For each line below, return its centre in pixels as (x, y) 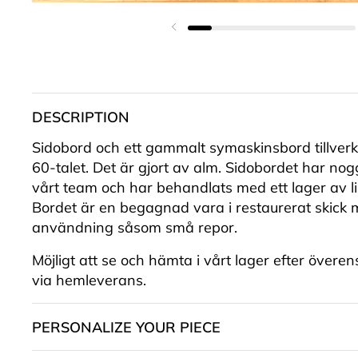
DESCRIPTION (81, 117)
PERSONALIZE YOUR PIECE (126, 327)
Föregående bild (226, 36)
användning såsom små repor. (137, 228)
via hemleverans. (89, 280)
